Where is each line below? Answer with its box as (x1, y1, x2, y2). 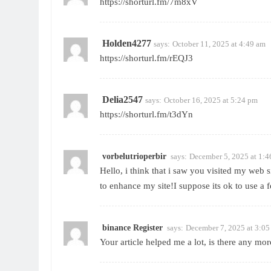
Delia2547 (102, 94, 143, 105)
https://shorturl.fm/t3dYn (100, 109, 193, 120)
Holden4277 (102, 38, 151, 49)
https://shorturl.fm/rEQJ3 (100, 53, 193, 64)
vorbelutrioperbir (102, 152, 166, 162)
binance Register (102, 223, 163, 233)
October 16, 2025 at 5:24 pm (164, 96, 258, 105)
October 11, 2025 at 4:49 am (172, 39, 266, 49)
